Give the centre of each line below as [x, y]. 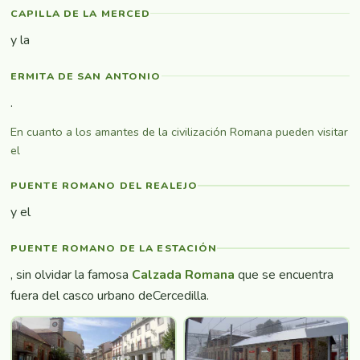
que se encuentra [284, 274]
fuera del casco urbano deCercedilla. [110, 295]
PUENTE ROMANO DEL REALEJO [104, 185]
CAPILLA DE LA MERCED [81, 13]
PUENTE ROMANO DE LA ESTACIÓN [114, 247]
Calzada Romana [183, 274]
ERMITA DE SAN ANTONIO [86, 76]
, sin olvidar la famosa [71, 274]
